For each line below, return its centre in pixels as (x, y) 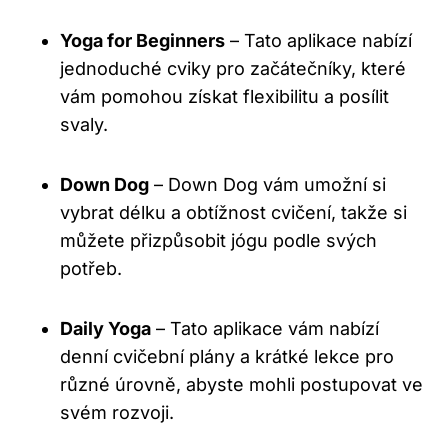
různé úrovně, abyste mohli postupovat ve (241, 385)
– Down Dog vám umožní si (267, 185)
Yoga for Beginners (142, 41)
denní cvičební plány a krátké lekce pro (227, 357)
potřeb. (91, 269)
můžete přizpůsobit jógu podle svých (218, 241)
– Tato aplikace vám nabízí (265, 329)
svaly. (84, 125)
